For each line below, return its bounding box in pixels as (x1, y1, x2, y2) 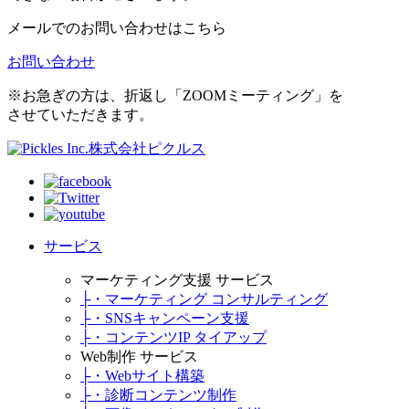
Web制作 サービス (80, 348, 198, 364)
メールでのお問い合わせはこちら (7, 19, 226, 36)
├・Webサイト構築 (80, 367, 204, 383)
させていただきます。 (7, 106, 153, 122)
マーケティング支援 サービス (80, 271, 274, 288)
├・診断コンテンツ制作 (80, 386, 236, 403)
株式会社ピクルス (89, 140, 205, 156)
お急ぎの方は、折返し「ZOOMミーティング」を (22, 87, 343, 103)
